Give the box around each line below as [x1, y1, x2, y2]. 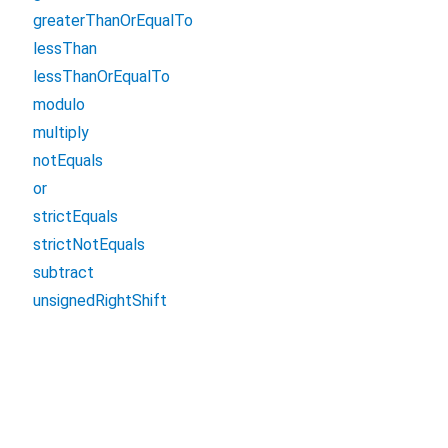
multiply [33, 123, 89, 142]
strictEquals [33, 207, 118, 226]
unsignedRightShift [33, 291, 167, 310]
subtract [33, 263, 94, 282]
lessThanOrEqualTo [33, 67, 170, 86]
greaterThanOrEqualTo [33, 11, 193, 30]
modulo [33, 95, 85, 114]
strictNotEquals [33, 235, 145, 254]
